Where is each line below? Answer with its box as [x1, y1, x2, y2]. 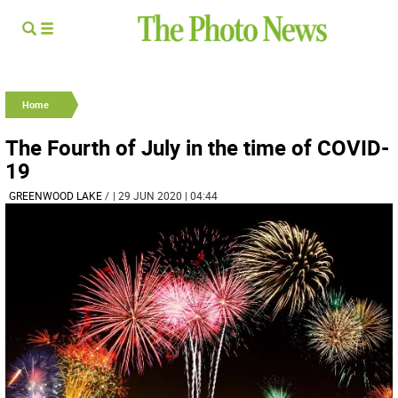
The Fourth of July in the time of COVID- [5, 133, 389, 162]
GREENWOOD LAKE [9, 188, 102, 203]
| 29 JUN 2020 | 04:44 [113, 188, 218, 203]
